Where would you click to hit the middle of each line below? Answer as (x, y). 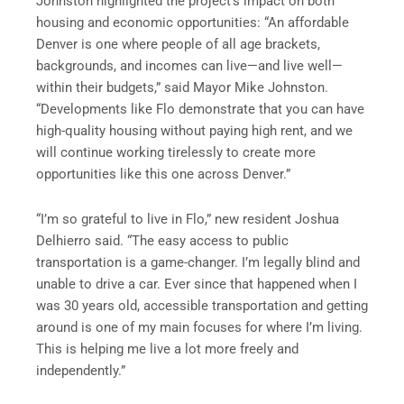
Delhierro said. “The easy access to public (162, 240)
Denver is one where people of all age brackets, (178, 45)
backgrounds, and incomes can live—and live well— (189, 66)
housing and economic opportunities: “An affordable (193, 23)
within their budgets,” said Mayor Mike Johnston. (182, 88)
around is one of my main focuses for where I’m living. (199, 327)
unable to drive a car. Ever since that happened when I (197, 284)
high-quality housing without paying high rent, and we (194, 131)
